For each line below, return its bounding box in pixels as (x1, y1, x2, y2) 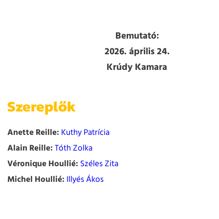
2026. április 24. (104, 44, 170, 60)
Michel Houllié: (7, 173, 65, 186)
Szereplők (7, 95, 76, 117)
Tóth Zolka (55, 142, 92, 155)
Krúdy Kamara (107, 60, 167, 75)
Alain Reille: (7, 142, 53, 155)
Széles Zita (80, 157, 118, 171)
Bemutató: (115, 29, 159, 44)
